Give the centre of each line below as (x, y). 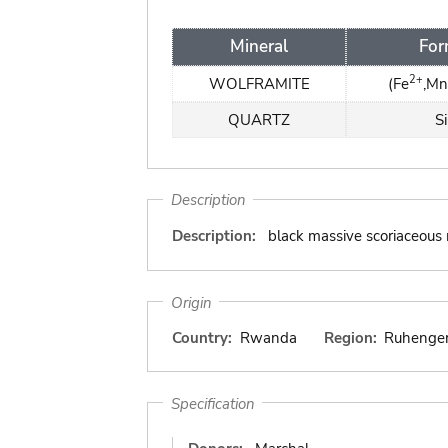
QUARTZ (259, 119)
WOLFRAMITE (259, 83)
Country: (202, 338)
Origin (191, 302)
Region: (350, 338)
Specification (212, 403)
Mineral (259, 46)
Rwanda (268, 338)
